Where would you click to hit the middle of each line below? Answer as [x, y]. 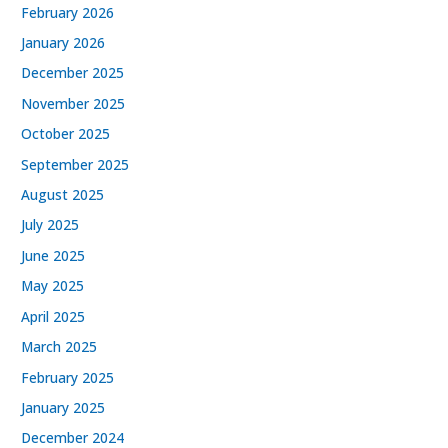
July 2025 [50, 225]
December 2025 [73, 73]
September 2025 [75, 164]
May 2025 [53, 286]
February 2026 [68, 12]
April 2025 [53, 316]
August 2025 [63, 195]
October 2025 [66, 134]
